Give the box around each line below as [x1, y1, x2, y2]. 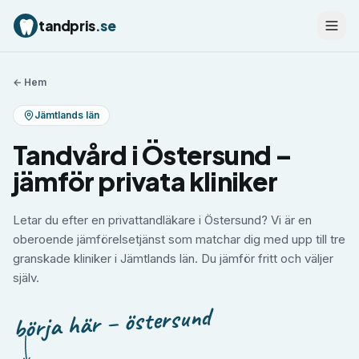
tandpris [38, 16, 95, 34]
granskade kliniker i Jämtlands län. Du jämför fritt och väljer [13, 251, 333, 266]
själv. [13, 270, 39, 285]
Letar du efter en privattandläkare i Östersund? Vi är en [13, 212, 312, 228]
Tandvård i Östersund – [13, 139, 292, 171]
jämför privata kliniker [13, 165, 278, 197]
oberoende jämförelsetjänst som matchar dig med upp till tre [13, 232, 345, 247]
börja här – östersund [11, 300, 212, 345]
